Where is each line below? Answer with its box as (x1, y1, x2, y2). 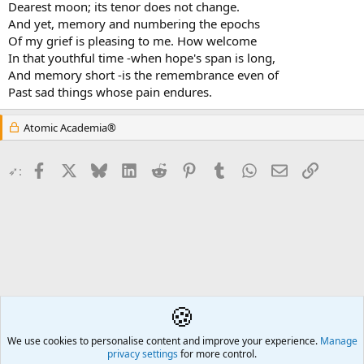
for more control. (178, 347, 257, 361)
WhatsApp (257, 160, 315, 177)
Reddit (166, 160, 202, 177)
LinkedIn (136, 160, 185, 177)
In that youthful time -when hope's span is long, (8, 49, 275, 66)
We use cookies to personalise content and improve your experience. (6, 334, 320, 348)
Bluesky (106, 160, 150, 177)
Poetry (24, 300, 55, 312)
